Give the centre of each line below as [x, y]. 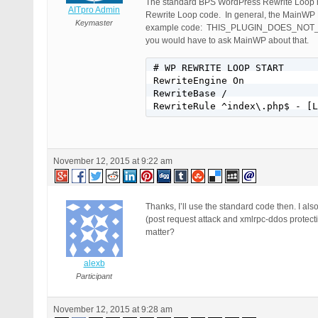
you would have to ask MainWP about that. [227, 41]
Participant [94, 276]
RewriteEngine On [199, 81]
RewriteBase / [190, 94]
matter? [160, 232]
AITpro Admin [94, 10]
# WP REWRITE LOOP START [219, 68]
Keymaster [94, 23]
